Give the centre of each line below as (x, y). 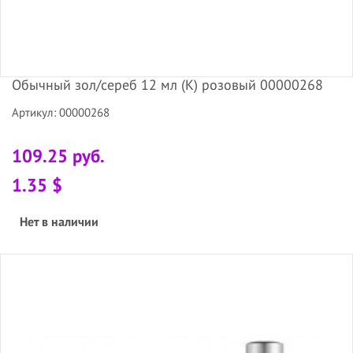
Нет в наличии (59, 222)
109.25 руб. (58, 156)
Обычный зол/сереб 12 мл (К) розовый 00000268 (167, 85)
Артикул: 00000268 (61, 113)
